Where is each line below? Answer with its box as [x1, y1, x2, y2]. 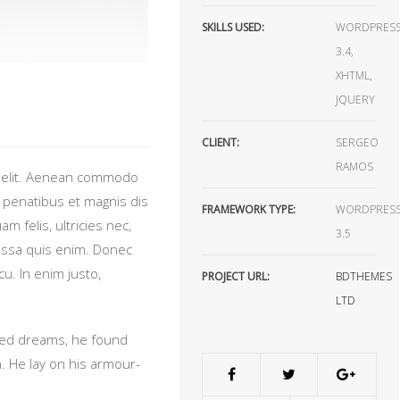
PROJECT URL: [202, 269, 271, 284]
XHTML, [336, 68, 373, 83]
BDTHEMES [336, 269, 393, 284]
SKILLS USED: [202, 20, 265, 35]
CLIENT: [202, 135, 240, 150]
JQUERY [336, 92, 376, 107]
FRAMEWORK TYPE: [202, 202, 296, 217]
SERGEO [336, 135, 379, 150]
